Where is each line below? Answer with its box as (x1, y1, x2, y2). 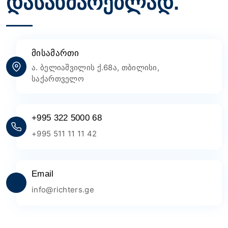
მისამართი (32, 48, 79, 58)
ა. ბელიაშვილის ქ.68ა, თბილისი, (32, 63, 160, 72)
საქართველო (32, 74, 84, 83)
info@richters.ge (32, 185, 94, 194)
